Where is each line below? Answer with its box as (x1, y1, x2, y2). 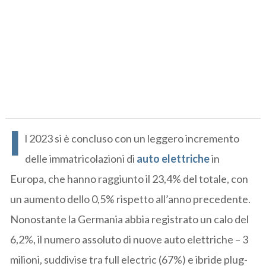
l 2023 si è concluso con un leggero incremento (25, 131, 240, 145)
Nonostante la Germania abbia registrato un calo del (10, 212, 249, 226)
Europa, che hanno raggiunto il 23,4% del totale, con (10, 172, 249, 185)
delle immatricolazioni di (25, 151, 137, 165)
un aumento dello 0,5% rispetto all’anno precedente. (10, 192, 251, 205)
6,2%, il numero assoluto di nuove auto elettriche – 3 (10, 232, 249, 246)
